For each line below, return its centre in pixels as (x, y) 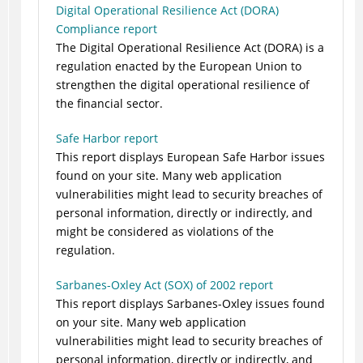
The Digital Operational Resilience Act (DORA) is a (190, 48)
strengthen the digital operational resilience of (182, 85)
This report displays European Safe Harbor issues (190, 157)
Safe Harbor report (107, 139)
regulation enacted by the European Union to (178, 66)
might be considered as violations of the (164, 232)
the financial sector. (109, 104)
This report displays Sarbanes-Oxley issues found (190, 304)
